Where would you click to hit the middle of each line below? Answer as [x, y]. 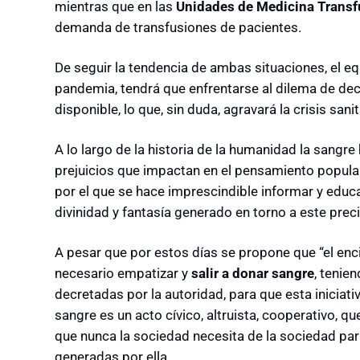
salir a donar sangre [253, 273]
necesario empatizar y [123, 273]
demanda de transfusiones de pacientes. [178, 27]
